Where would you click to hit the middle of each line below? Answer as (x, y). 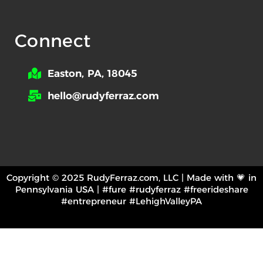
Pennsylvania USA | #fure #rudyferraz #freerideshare (131, 189)
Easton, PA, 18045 (92, 73)
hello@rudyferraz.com (103, 95)
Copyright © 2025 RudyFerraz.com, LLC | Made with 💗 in (131, 177)
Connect (53, 41)
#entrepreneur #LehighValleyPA (131, 201)
